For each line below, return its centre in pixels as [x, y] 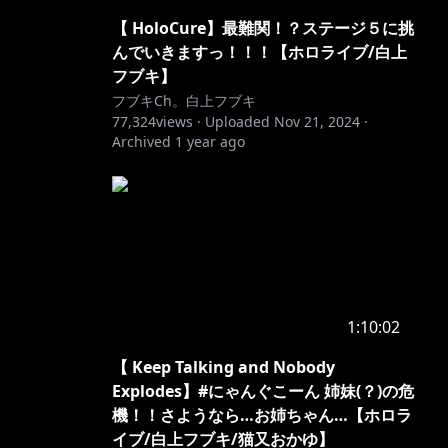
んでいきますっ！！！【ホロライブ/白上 [259, 52]
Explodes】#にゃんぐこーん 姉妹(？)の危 [263, 391]
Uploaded [237, 121]
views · [178, 121]
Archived [141, 141]
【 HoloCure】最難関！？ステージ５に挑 [263, 28]
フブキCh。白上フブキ [184, 100]
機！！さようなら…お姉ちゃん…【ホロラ [262, 415]
